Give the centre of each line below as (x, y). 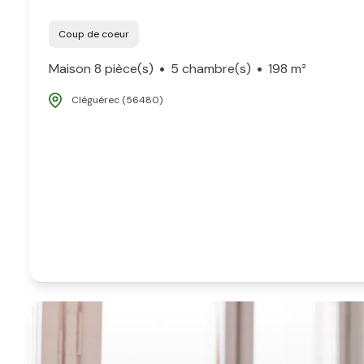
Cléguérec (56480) (117, 100)
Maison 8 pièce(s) (101, 69)
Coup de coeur (97, 35)
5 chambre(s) (210, 69)
